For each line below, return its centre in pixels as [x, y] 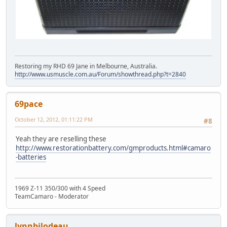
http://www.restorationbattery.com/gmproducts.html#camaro [113, 148]
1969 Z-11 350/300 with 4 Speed [60, 188]
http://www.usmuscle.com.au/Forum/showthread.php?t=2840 [100, 74]
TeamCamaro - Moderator [52, 197]
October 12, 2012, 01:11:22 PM [54, 120]
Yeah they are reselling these [61, 139]
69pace [29, 104]
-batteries [31, 157]
